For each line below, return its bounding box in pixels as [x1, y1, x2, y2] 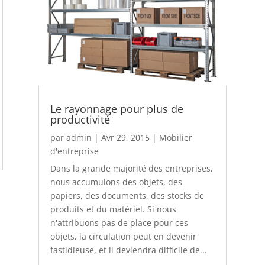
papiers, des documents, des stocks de [50, 189, 204, 201]
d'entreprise [50, 145, 99, 157]
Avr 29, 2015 [101, 131, 150, 143]
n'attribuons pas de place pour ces [50, 216, 188, 228]
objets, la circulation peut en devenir [50, 230, 196, 242]
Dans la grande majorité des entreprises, [50, 162, 213, 174]
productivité [50, 112, 110, 127]
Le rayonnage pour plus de [50, 101, 183, 116]
